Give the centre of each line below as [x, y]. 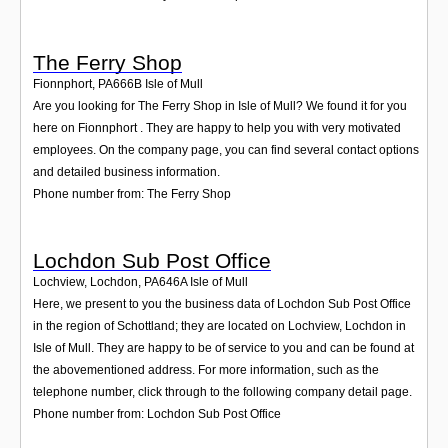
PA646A [165, 282]
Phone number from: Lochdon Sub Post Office [157, 414]
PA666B [120, 83]
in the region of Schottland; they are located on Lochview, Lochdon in [219, 326]
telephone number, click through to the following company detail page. [222, 392]
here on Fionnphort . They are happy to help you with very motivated [217, 127]
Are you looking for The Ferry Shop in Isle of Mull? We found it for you [220, 105]
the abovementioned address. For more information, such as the [206, 370]
